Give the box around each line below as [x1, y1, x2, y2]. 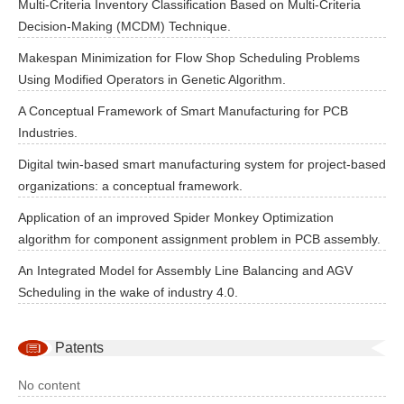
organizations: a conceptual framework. [18, 179, 243, 193]
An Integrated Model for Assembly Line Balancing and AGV [18, 263, 353, 278]
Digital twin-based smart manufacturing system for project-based [18, 157, 386, 171]
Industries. [18, 125, 78, 140]
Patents [54, 340, 104, 355]
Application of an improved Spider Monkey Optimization [18, 210, 334, 225]
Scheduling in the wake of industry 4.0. [18, 285, 238, 299]
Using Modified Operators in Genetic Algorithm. [18, 72, 286, 87]
